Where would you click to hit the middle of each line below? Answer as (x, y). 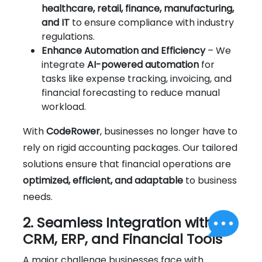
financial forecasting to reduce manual (131, 92)
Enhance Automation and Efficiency (123, 50)
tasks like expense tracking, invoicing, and (137, 78)
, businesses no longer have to (169, 131)
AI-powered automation (143, 64)
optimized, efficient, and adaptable (103, 180)
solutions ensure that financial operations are (127, 164)
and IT (56, 22)
